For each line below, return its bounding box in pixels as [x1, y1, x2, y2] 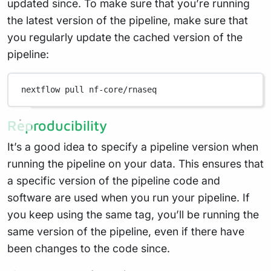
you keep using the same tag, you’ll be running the [7, 207, 259, 221]
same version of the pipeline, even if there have [7, 224, 244, 238]
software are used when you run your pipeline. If [7, 191, 250, 204]
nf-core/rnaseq [89, 85, 157, 95]
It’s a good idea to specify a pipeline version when [7, 140, 258, 153]
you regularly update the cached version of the [7, 30, 243, 44]
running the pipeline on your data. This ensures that [7, 157, 264, 170]
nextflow [21, 85, 60, 95]
